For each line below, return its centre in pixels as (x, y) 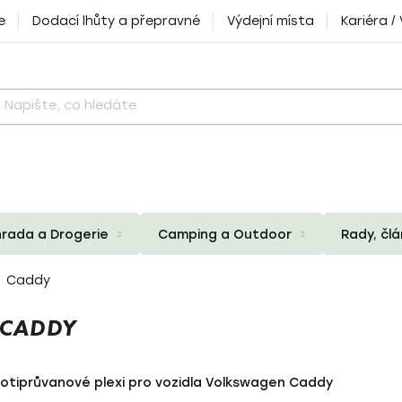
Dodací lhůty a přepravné (116, 21)
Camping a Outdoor (225, 234)
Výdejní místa (271, 21)
